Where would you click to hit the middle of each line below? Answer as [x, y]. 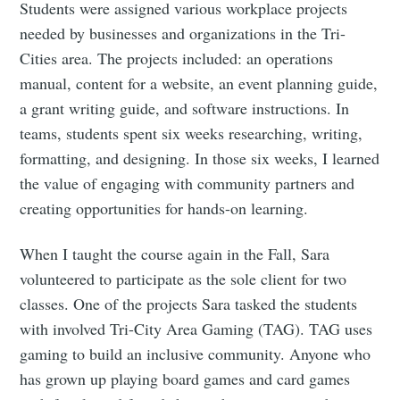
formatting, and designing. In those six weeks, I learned [200, 158]
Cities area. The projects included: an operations [177, 58]
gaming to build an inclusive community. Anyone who [196, 354]
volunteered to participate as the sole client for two [183, 279]
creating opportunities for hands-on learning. [164, 208]
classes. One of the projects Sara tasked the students [189, 304]
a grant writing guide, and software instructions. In [185, 108]
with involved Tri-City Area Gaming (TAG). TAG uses [196, 329]
